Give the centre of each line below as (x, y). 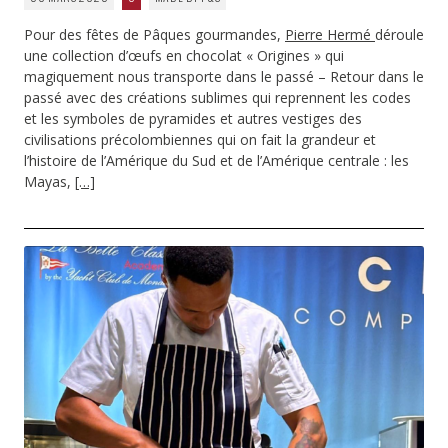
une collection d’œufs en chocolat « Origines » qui (184, 55)
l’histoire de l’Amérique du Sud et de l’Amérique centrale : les (216, 160)
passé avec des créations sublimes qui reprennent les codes (217, 97)
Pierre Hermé (330, 34)
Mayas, (49, 181)
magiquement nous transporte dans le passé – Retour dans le (224, 76)
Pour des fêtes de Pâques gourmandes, (154, 34)
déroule (399, 34)
